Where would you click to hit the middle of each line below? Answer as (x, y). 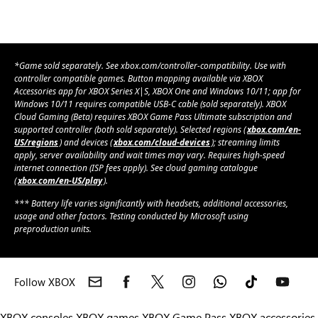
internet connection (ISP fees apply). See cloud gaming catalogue (136, 168)
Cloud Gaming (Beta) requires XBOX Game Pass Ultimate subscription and (153, 117)
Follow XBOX (45, 282)
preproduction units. (53, 229)
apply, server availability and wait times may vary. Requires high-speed (149, 155)
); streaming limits (246, 143)
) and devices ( (86, 143)
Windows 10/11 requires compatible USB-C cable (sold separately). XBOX (150, 104)
